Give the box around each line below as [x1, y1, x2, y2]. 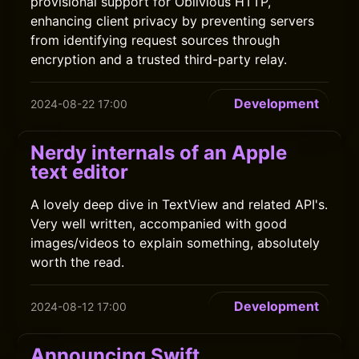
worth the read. [30, 254, 125, 270]
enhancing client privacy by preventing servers [30, 13, 315, 29]
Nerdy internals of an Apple [30, 141, 288, 164]
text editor [30, 160, 129, 184]
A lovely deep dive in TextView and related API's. [30, 196, 329, 212]
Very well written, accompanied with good [30, 216, 288, 232]
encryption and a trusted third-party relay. [30, 51, 288, 67]
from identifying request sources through [30, 32, 280, 48]
